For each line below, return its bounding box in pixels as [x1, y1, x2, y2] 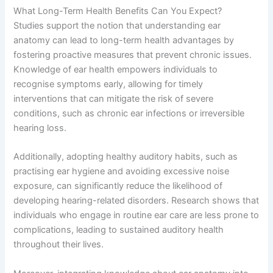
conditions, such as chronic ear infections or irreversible [13, 107, 245, 119]
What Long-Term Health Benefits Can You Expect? [13, 5, 222, 16]
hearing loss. [13, 122, 67, 133]
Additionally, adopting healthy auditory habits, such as [13, 151, 238, 163]
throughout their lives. [13, 239, 104, 250]
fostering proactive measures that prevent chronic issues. [13, 49, 252, 60]
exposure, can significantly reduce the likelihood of [13, 180, 223, 192]
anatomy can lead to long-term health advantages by [13, 34, 235, 46]
